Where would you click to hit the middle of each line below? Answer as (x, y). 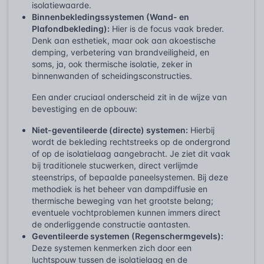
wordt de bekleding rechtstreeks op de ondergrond (131, 141)
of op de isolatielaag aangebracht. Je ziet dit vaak (131, 153)
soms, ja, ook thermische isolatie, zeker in (112, 64)
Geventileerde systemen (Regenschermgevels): (128, 236)
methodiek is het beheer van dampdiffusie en (120, 189)
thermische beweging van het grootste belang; (123, 200)
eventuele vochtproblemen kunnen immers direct (126, 212)
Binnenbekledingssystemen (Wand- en (110, 16)
